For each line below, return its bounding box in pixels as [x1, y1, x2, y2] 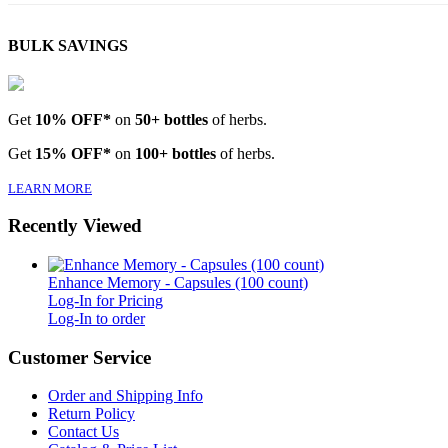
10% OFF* [35, 110, 111, 128]
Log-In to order [48, 309, 145, 327]
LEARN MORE [8, 180, 92, 196]
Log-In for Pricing [48, 291, 163, 309]
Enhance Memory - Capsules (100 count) [48, 273, 308, 291]
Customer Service [8, 346, 151, 368]
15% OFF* [35, 144, 111, 162]
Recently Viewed [8, 215, 142, 237]
